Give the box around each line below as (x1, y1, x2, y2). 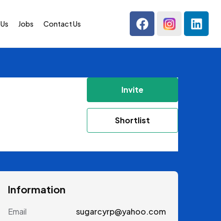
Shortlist (114, 115, 150, 126)
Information (8, 183, 66, 196)
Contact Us (43, 19, 81, 28)
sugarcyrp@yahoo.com (75, 206, 166, 217)
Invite (121, 84, 144, 95)
